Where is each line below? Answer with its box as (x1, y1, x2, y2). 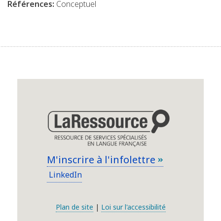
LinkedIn (47, 169, 82, 180)
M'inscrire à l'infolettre (47, 152, 158, 166)
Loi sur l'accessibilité (101, 202, 166, 212)
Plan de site (55, 202, 93, 212)
